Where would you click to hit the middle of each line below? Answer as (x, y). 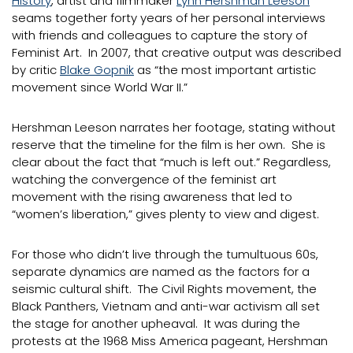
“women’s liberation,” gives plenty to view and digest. (165, 214)
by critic (36, 70)
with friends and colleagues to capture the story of (160, 35)
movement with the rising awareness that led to (152, 197)
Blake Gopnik (97, 70)
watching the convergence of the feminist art (144, 179)
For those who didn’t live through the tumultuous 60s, (165, 254)
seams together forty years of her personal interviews (169, 18)
